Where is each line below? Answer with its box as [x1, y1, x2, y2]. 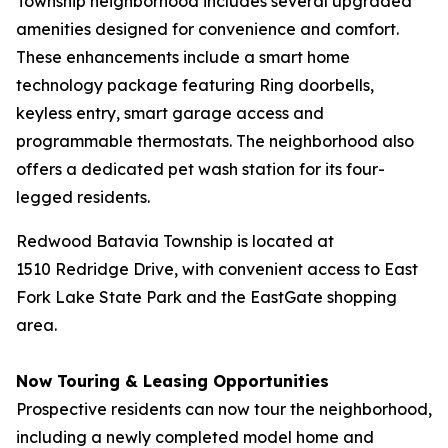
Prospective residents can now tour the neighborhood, [16, 399, 432, 419]
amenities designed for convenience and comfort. [16, 19, 399, 39]
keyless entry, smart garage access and [16, 103, 324, 123]
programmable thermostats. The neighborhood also [16, 131, 414, 151]
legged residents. [16, 187, 154, 207]
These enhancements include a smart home [16, 47, 350, 67]
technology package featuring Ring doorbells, [16, 75, 374, 95]
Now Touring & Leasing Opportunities [16, 371, 329, 391]
